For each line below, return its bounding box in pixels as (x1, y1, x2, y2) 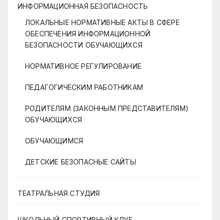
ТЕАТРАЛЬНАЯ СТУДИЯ (18, 189, 100, 198)
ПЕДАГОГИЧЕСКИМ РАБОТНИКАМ (25, 83, 143, 92)
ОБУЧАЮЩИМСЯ (25, 137, 83, 145)
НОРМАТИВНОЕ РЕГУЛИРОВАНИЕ (25, 62, 141, 71)
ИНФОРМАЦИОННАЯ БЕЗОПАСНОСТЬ (18, 2, 148, 11)
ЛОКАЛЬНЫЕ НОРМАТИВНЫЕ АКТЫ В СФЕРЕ (25, 18, 180, 27)
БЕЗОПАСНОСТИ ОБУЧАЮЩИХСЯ (25, 41, 142, 50)
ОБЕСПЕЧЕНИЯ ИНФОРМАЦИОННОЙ (25, 29, 151, 38)
